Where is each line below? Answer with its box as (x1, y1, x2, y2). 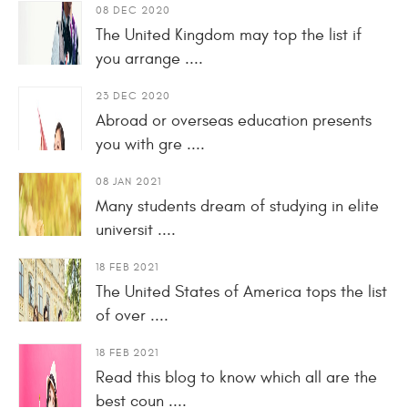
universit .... (96, 219, 176, 240)
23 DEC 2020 (96, 88, 170, 102)
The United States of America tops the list (96, 281, 387, 301)
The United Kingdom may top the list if (96, 25, 362, 45)
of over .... (96, 305, 168, 325)
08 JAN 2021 (96, 174, 161, 188)
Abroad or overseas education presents (96, 110, 372, 130)
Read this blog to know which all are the (96, 367, 377, 387)
